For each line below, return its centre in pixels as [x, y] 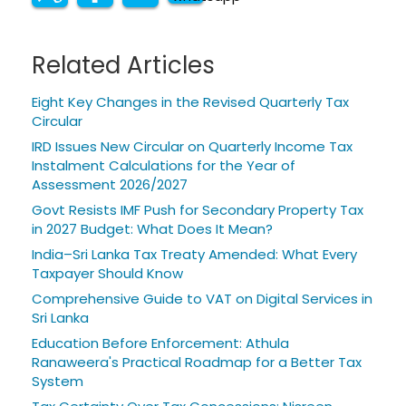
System [58, 381]
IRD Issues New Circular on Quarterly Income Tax [192, 146]
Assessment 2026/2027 [110, 184]
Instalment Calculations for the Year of [164, 165]
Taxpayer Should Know [107, 273]
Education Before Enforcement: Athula [160, 343]
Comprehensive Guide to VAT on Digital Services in [202, 298]
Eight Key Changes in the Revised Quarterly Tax [190, 101]
